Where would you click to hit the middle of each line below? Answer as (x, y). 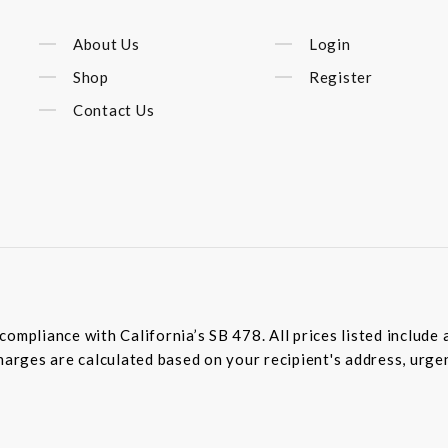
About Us (106, 44)
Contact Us (113, 110)
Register (340, 77)
